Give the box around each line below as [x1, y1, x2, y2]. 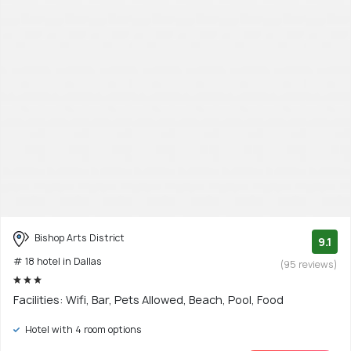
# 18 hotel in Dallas [13, 254, 102, 268]
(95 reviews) [280, 258, 338, 272]
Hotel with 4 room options [23, 322, 142, 336]
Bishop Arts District [32, 231, 125, 245]
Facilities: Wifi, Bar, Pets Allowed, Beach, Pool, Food [13, 291, 284, 307]
